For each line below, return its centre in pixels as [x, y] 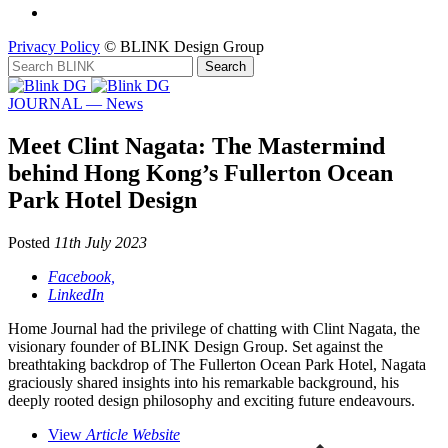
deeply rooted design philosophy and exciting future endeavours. [211, 400]
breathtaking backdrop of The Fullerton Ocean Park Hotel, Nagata [217, 364]
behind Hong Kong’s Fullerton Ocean [200, 172]
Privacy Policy [54, 46]
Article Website [133, 434]
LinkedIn [76, 294]
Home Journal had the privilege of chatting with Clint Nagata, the [214, 328]
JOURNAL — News [75, 103]
